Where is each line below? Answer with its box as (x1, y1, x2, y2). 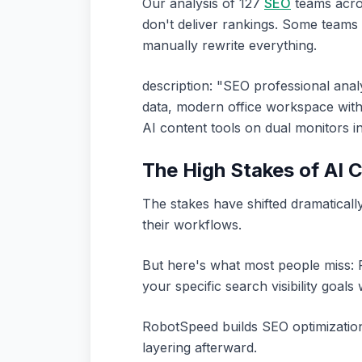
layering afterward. (142, 339, 257, 356)
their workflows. (142, 217, 242, 233)
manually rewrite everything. (142, 37, 317, 53)
